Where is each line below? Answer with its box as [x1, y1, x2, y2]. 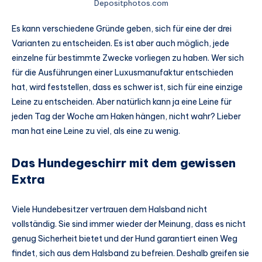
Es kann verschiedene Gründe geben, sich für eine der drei [12, 23, 232, 35]
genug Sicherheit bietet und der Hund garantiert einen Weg [12, 233, 237, 244]
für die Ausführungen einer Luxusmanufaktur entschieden [12, 67, 233, 78]
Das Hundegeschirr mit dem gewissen [12, 155, 236, 170]
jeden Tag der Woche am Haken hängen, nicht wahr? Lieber [12, 111, 241, 122]
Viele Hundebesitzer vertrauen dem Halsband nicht [12, 204, 207, 215]
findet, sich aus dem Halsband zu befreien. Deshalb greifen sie [12, 248, 249, 259]
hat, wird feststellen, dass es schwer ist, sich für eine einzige [12, 82, 243, 93]
